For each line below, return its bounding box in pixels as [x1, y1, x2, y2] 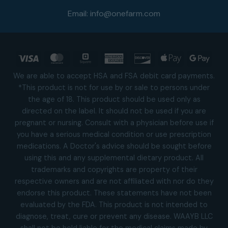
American [124, 52, 156, 62]
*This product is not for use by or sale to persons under [18, 83, 210, 93]
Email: [68, 8, 90, 19]
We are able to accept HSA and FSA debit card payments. [13, 71, 215, 81]
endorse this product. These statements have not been [16, 188, 212, 198]
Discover [152, 52, 182, 62]
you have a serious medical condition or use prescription [17, 130, 211, 139]
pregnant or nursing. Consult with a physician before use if [14, 118, 214, 128]
